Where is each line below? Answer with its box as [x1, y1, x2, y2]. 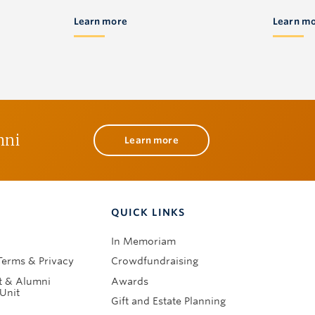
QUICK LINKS [111, 206, 185, 218]
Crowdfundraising [111, 255, 199, 267]
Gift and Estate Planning [111, 295, 226, 307]
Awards [111, 275, 149, 287]
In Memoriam [111, 235, 176, 247]
